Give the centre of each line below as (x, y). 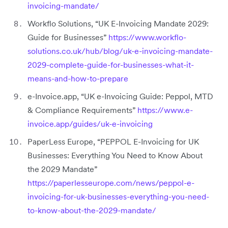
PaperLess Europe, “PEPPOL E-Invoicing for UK (113, 141)
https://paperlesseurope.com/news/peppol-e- (111, 182)
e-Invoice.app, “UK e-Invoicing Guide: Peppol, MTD (120, 96)
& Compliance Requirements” (82, 110)
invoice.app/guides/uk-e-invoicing (90, 123)
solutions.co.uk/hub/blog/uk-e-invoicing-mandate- (120, 51)
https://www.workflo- (147, 37)
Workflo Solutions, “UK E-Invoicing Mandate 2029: (118, 23)
